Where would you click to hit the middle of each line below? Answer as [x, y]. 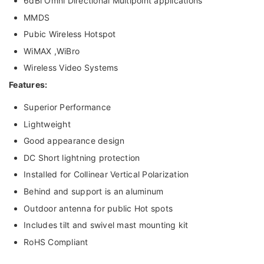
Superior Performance [67, 107]
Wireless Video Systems [71, 68]
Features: [28, 84]
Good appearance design [74, 141]
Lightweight [47, 124]
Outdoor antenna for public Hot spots [98, 208]
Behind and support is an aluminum [94, 191]
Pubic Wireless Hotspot [70, 34]
